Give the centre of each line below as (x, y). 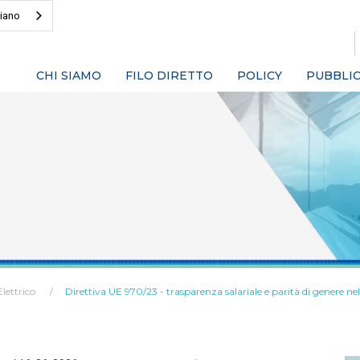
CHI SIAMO (69, 76)
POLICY (260, 76)
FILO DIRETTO (169, 76)
